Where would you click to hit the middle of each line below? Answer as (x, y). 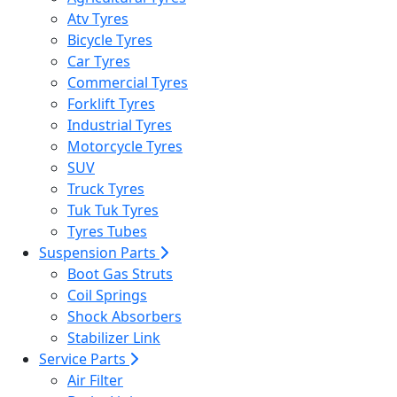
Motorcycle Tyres (125, 146)
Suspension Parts (99, 253)
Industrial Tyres (120, 125)
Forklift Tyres (111, 104)
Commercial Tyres (128, 82)
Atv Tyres (98, 19)
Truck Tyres (106, 189)
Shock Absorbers (125, 316)
